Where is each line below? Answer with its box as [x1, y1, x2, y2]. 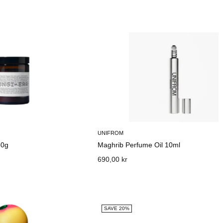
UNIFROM [98, 130, 124, 136]
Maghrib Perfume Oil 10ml [98, 141, 181, 149]
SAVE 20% [104, 206, 130, 211]
